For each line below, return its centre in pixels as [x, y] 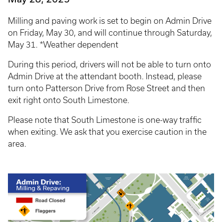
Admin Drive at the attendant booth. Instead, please [105, 76]
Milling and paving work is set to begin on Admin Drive [110, 21]
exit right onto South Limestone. [70, 100]
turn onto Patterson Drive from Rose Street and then [107, 88]
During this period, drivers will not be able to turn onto [110, 64]
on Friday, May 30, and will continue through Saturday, [110, 33]
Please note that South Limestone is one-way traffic [105, 120]
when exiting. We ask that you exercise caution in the [107, 132]
